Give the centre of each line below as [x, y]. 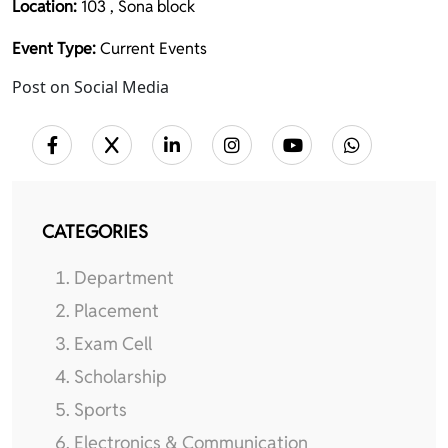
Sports [100, 409]
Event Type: [54, 48]
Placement [116, 310]
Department [124, 277]
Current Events [151, 48]
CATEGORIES [95, 231]
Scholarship [120, 376]
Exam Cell [113, 343]
